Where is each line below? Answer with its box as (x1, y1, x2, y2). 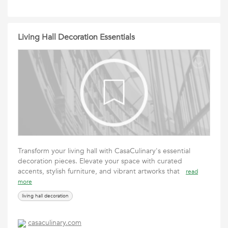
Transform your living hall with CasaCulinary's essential (18, 146, 190, 156)
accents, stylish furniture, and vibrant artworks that (18, 166, 186, 176)
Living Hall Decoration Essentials (18, 32, 135, 43)
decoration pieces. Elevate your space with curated (18, 156, 182, 166)
